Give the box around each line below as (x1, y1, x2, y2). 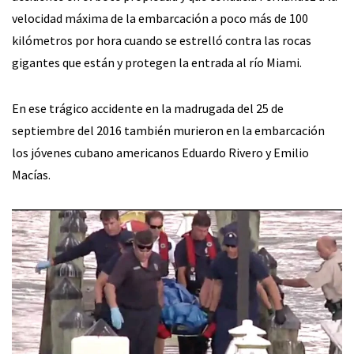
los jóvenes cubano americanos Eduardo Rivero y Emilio (12, 145, 309, 161)
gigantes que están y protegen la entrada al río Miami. (12, 55, 302, 71)
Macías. (12, 167, 51, 183)
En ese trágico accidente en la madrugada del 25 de (12, 100, 284, 117)
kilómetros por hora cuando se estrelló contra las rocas (12, 32, 311, 49)
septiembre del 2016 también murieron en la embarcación (12, 122, 325, 139)
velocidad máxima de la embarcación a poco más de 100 (12, 10, 308, 27)
